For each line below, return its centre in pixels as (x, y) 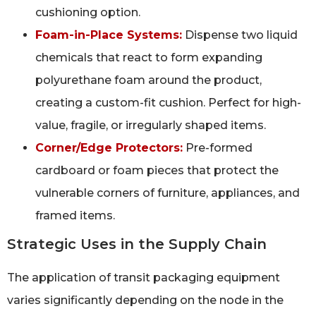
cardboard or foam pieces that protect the (157, 170)
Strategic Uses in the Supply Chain (137, 244)
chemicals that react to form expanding (149, 57)
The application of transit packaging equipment (144, 277)
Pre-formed (218, 147)
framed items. (75, 215)
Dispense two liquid (240, 35)
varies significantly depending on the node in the (145, 300)
